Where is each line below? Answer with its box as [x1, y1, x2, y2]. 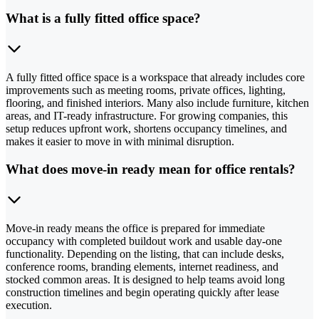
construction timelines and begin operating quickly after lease [6, 286, 279, 298]
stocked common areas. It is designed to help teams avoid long [6, 273, 285, 286]
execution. [6, 298, 52, 311]
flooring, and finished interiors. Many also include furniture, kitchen [6, 97, 309, 110]
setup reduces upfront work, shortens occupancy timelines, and [6, 122, 287, 135]
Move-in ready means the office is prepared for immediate [6, 221, 265, 234]
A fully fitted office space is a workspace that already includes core [6, 71, 305, 84]
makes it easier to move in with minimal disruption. [6, 135, 234, 148]
